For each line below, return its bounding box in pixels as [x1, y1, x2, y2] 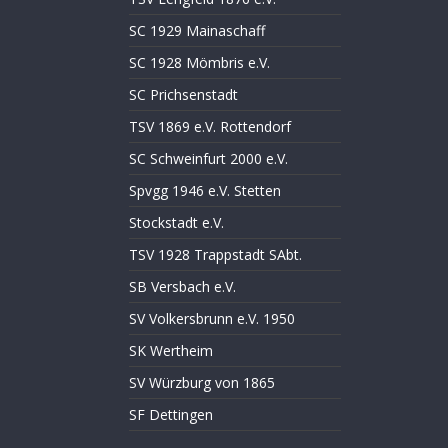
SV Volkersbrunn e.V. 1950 [128, 309, 295, 328]
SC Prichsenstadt [128, 85, 238, 104]
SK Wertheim [128, 341, 213, 360]
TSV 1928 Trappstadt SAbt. [128, 245, 302, 264]
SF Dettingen [128, 405, 213, 424]
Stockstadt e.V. [128, 213, 224, 232]
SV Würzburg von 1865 [128, 373, 275, 392]
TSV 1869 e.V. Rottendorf [128, 117, 291, 136]
